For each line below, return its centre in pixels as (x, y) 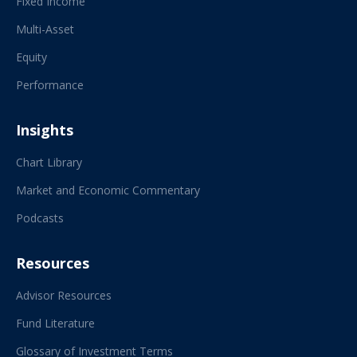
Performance (50, 84)
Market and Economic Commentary (108, 190)
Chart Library (49, 162)
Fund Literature (55, 323)
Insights (45, 129)
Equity (31, 57)
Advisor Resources (64, 295)
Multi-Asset (45, 29)
